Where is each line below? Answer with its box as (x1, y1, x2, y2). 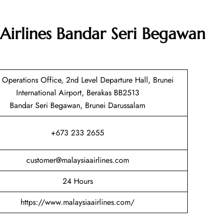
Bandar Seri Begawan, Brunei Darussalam (10, 100, 145, 111)
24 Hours (62, 175, 93, 187)
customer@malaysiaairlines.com (26, 154, 129, 166)
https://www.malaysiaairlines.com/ (21, 197, 134, 208)
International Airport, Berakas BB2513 (16, 87, 139, 99)
